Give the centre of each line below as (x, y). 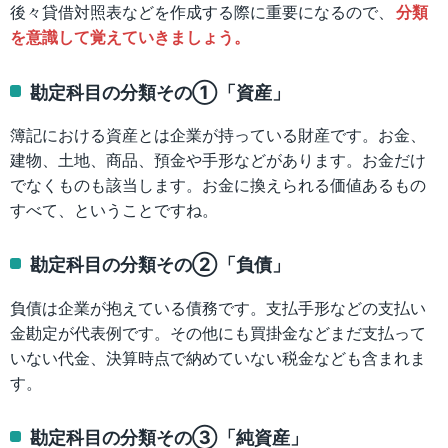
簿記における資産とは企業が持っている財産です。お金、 (218, 134)
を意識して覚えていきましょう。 (130, 37)
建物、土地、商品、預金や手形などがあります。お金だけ (218, 159)
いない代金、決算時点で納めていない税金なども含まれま (218, 357)
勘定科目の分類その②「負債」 (160, 264)
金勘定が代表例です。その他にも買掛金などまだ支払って (218, 332)
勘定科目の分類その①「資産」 (160, 91)
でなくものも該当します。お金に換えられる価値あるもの (218, 184)
